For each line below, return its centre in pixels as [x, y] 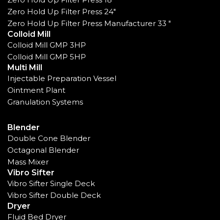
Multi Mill [25, 68]
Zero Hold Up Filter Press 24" [62, 12]
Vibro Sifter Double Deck [54, 195]
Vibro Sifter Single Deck [51, 184]
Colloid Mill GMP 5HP [47, 57]
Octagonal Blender [43, 150]
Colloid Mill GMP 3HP [47, 45]
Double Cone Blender [49, 138]
